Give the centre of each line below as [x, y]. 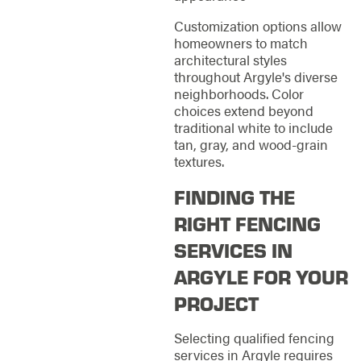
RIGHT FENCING [247, 223]
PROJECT [216, 303]
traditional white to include [253, 128]
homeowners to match [241, 43]
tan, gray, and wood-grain [251, 145]
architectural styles [230, 60]
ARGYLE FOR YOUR [261, 276]
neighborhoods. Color [239, 94]
